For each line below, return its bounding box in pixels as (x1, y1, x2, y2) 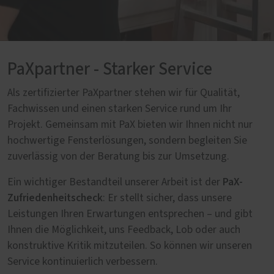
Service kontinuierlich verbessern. (7, 256, 158, 267)
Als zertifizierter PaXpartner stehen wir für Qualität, (7, 87, 240, 98)
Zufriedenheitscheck (7, 190, 103, 206)
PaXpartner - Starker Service (7, 61, 212, 78)
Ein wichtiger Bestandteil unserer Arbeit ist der (7, 177, 223, 188)
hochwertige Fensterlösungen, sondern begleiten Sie (7, 135, 247, 146)
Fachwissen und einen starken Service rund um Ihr (7, 103, 232, 114)
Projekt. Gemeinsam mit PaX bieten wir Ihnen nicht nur (7, 119, 253, 130)
